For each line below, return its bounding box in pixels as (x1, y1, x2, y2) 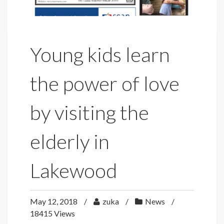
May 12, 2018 (30, 196, 79, 206)
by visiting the (30, 100, 149, 124)
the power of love (30, 71, 179, 95)
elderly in (30, 129, 109, 153)
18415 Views (30, 208, 75, 218)
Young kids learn (30, 42, 170, 66)
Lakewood (30, 158, 117, 182)
